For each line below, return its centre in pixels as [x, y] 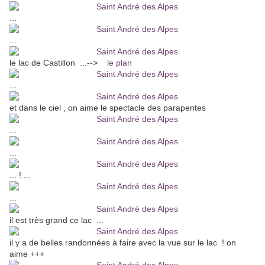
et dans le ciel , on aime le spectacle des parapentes [111, 108]
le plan [119, 63]
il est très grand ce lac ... [56, 220]
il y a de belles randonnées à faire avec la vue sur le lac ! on [123, 243]
